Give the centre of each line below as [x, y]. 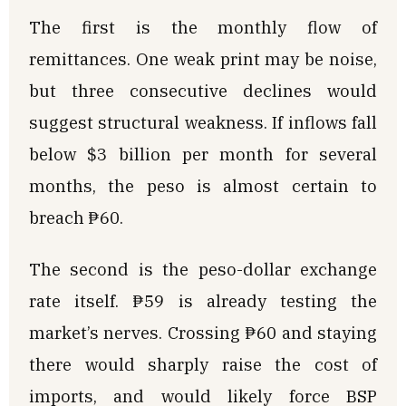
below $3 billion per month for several [203, 154]
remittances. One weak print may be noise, [203, 58]
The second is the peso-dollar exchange [203, 270]
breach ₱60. [76, 217]
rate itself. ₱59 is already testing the [203, 301]
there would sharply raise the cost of [203, 365]
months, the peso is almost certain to [203, 185]
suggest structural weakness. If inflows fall [203, 122]
